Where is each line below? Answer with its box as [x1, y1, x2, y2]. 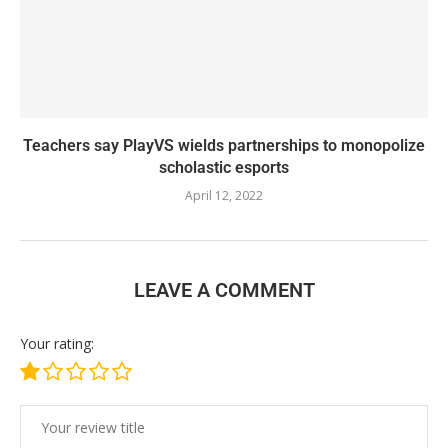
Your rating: [20, 334, 94, 353]
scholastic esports [159, 158, 289, 177]
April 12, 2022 [185, 187, 263, 204]
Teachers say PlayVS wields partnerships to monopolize [23, 136, 425, 155]
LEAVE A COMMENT [133, 278, 315, 302]
